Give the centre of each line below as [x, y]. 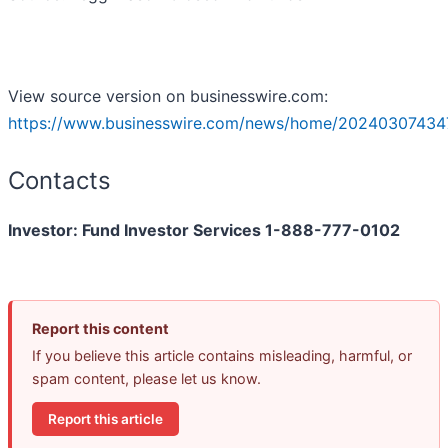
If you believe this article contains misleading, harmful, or [222, 356]
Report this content [100, 329]
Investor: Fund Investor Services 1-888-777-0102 [204, 230]
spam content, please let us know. [146, 379]
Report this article [105, 418]
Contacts [59, 181]
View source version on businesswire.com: [168, 96]
